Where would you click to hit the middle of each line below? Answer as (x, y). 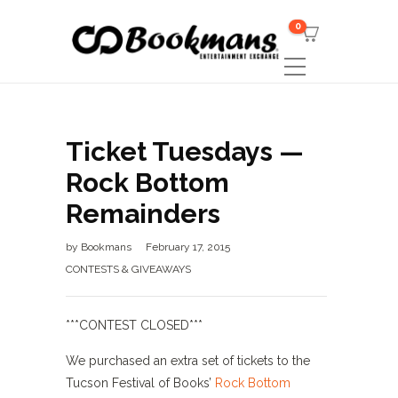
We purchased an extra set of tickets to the (188, 361)
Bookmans (107, 247)
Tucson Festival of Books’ (140, 383)
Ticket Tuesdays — (185, 151)
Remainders (143, 214)
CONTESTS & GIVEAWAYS (128, 269)
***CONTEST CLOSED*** (134, 325)
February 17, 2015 (188, 247)
